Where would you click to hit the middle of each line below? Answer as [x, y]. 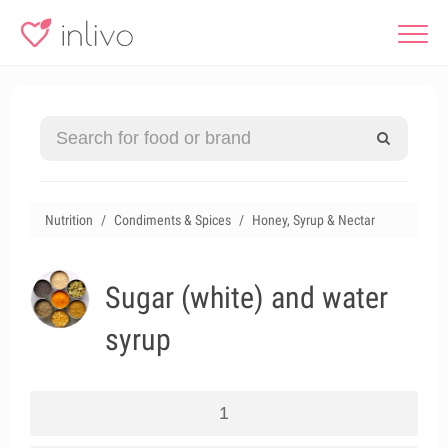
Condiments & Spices [172, 220]
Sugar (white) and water [246, 297]
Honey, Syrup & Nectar [313, 220]
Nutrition [69, 220]
